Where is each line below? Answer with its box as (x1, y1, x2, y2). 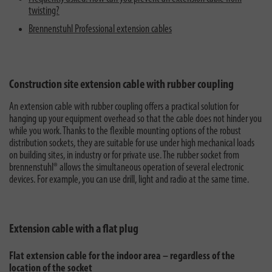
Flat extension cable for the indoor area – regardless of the (9, 251, 235, 262)
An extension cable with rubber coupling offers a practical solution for (9, 101, 239, 113)
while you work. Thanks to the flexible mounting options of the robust (9, 126, 241, 137)
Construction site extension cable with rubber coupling (9, 79, 234, 91)
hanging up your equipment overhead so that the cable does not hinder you (9, 114, 262, 125)
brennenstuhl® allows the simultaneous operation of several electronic (9, 162, 243, 174)
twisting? (29, 5, 59, 17)
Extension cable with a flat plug (9, 223, 138, 236)
